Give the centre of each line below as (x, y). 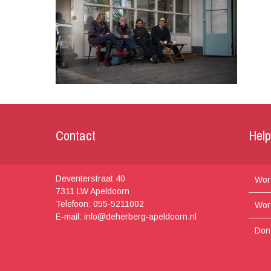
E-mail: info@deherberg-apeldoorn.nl (126, 216)
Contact (75, 135)
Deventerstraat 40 (90, 178)
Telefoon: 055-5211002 (100, 204)
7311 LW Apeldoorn (92, 191)
